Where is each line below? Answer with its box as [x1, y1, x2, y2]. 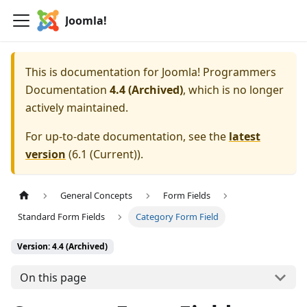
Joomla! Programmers [162, 64, 276, 79]
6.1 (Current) [72, 147, 137, 162]
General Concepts [60, 189, 133, 202]
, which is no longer [183, 82, 284, 97]
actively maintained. [25, 100, 128, 115]
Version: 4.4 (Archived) [17, 241, 108, 253]
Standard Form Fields [18, 210, 106, 223]
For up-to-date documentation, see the [25, 129, 229, 144]
